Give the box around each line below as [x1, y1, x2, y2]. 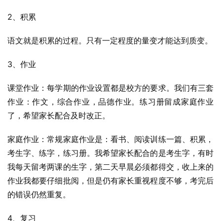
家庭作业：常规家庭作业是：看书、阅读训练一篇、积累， [7, 134, 214, 144]
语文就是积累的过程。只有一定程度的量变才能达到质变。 [7, 36, 213, 45]
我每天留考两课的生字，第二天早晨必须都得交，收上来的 [7, 162, 214, 172]
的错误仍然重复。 [7, 189, 71, 199]
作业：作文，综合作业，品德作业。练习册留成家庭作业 [7, 97, 214, 107]
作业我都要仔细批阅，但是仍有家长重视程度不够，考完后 [7, 176, 214, 185]
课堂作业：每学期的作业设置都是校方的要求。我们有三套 [7, 83, 214, 93]
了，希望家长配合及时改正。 [7, 110, 110, 120]
